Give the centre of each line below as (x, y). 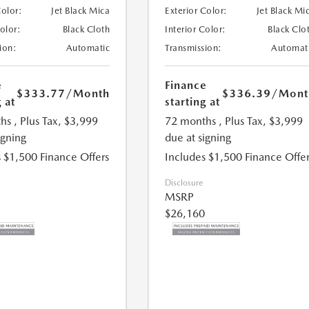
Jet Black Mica (81, 11)
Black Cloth (86, 30)
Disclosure (184, 183)
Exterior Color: (196, 11)
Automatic (88, 48)
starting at (193, 102)
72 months (191, 121)
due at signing (198, 138)
